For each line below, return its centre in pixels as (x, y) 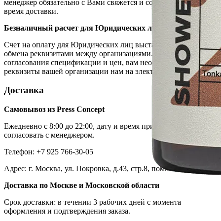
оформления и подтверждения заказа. (67, 211)
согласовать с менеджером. (49, 135)
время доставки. (31, 11)
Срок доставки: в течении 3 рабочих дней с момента (92, 202)
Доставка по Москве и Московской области (82, 185)
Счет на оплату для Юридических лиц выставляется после (103, 44)
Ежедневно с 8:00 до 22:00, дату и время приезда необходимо (107, 126)
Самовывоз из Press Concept (54, 109)
